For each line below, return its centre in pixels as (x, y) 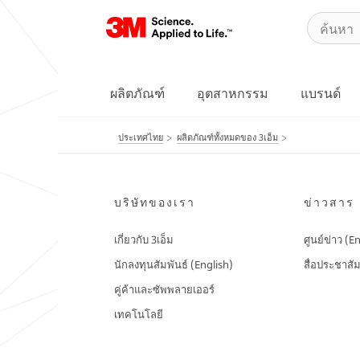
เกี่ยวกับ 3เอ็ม (144, 239)
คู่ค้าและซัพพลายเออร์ (164, 289)
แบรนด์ (321, 93)
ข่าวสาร (329, 202)
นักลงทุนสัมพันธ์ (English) (174, 264)
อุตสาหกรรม (233, 93)
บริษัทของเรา (155, 202)
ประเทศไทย (141, 137)
